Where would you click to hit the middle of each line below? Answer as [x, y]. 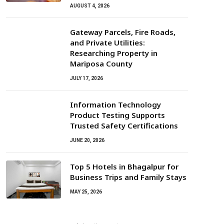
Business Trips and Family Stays [128, 177]
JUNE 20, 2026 [87, 140]
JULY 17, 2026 [86, 78]
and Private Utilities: [107, 42]
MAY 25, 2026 [86, 192]
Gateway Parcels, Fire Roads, [123, 32]
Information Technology [115, 104]
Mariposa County [101, 63]
